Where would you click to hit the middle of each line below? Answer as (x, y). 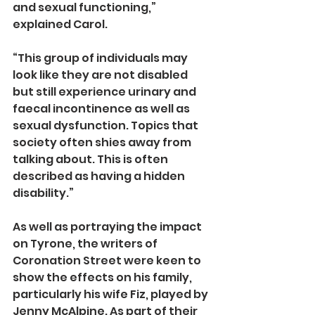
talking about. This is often (91, 160)
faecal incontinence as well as (102, 109)
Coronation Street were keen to (108, 261)
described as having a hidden (100, 176)
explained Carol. (60, 25)
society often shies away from (103, 143)
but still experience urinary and (105, 92)
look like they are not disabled (101, 75)
